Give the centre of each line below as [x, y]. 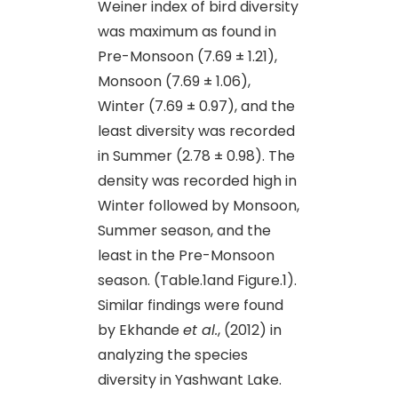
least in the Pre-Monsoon [186, 255]
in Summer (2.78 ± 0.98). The [196, 155]
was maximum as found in [187, 31]
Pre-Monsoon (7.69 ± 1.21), [187, 56]
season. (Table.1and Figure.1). [197, 280]
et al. [200, 330]
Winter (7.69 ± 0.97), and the [196, 106]
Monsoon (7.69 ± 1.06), [174, 81]
